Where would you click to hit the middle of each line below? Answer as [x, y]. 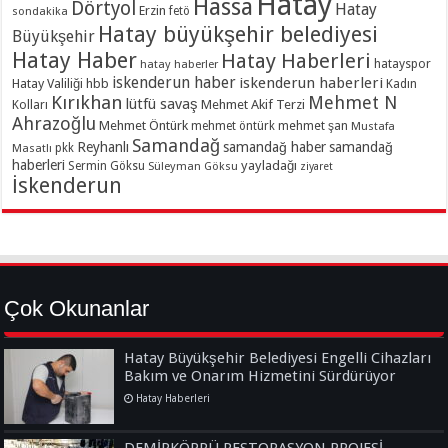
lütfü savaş [162, 103]
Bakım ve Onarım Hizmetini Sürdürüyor [260, 375]
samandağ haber [275, 146]
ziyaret [317, 166]
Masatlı [32, 147]
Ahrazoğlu [54, 123]
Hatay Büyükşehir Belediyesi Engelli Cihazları [278, 357]
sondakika [40, 10]
